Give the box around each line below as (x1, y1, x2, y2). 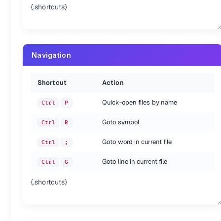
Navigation (32, 51, 71, 59)
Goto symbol (102, 118, 140, 126)
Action (102, 78, 124, 87)
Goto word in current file (102, 138, 172, 146)
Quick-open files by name (102, 98, 178, 107)
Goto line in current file (102, 157, 168, 166)
